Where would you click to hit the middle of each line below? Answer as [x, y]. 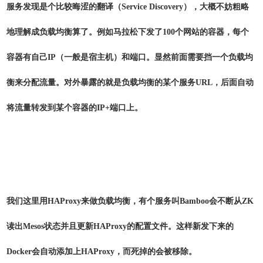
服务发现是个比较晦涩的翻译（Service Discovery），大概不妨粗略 [128, 7]
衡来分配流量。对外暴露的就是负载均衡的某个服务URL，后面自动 [130, 82]
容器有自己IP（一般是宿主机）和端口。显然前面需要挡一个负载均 [130, 57]
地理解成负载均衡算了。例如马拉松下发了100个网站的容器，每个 [128, 32]
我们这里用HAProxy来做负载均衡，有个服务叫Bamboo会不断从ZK [130, 201]
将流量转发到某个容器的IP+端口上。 [75, 108]
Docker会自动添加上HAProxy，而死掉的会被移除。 [102, 252]
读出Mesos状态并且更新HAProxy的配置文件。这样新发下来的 [120, 226]
